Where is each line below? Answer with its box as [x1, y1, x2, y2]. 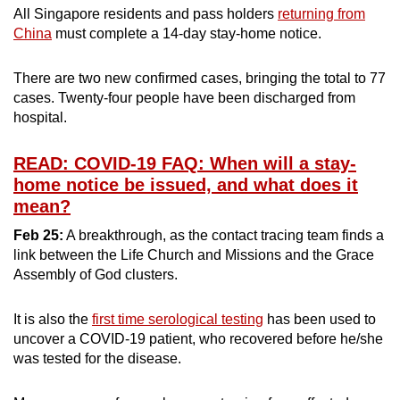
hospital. [13, 109, 67, 125]
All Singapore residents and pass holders [13, 5, 278, 21]
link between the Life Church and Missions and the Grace [13, 246, 374, 262]
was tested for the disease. [13, 350, 181, 366]
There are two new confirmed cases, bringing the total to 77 [13, 70, 386, 86]
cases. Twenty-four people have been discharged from [13, 89, 355, 105]
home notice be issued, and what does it [13, 174, 358, 195]
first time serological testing [92, 311, 263, 327]
